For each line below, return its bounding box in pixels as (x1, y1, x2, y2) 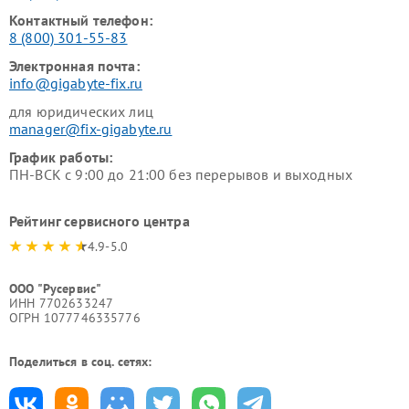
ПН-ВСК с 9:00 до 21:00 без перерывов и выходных (9, 165, 353, 184)
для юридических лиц (9, 102, 153, 121)
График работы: (9, 148, 113, 167)
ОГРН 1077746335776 (9, 309, 141, 327)
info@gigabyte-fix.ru (9, 74, 142, 93)
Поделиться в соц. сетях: (9, 353, 152, 371)
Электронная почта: (9, 57, 140, 76)
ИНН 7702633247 (9, 295, 114, 312)
